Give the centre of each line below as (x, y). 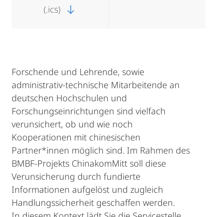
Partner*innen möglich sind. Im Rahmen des (101, 150)
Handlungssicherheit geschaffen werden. (93, 202)
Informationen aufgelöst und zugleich (87, 189)
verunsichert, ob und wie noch (72, 124)
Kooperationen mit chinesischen (76, 137)
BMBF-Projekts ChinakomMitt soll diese (89, 163)
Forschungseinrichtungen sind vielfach (89, 111)
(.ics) (53, 9)
